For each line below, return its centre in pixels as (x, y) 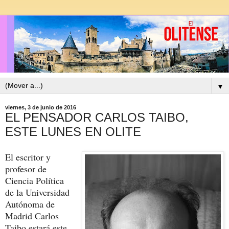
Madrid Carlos (32, 216)
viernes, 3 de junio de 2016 (41, 108)
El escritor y (28, 157)
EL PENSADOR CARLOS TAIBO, (97, 118)
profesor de (26, 169)
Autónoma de (30, 204)
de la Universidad (37, 192)
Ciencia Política (35, 181)
